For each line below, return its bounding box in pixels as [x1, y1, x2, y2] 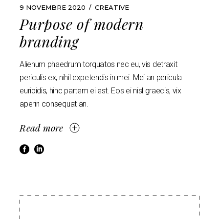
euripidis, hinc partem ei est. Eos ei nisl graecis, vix [20, 86, 181, 95]
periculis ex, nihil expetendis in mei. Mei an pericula [20, 72, 182, 82]
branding [20, 31, 79, 51]
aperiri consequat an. [20, 99, 88, 109]
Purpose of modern [20, 14, 144, 34]
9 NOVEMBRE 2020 [20, 3, 86, 11]
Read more [20, 121, 64, 134]
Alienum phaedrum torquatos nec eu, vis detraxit [20, 59, 177, 69]
